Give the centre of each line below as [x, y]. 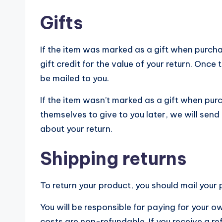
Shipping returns [113, 158]
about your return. [76, 129]
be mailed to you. [75, 78]
